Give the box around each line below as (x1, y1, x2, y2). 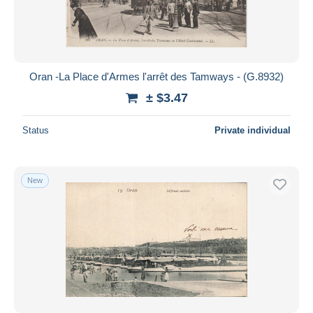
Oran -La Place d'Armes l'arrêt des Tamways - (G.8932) (29, 70, 284, 82)
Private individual (214, 124, 291, 136)
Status (22, 124, 49, 136)
